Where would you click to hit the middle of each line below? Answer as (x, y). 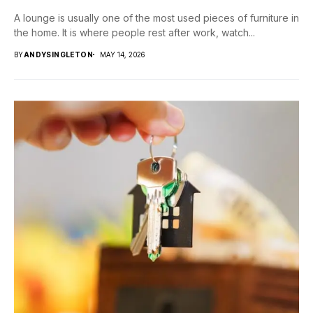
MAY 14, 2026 (123, 55)
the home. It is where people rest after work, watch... (134, 33)
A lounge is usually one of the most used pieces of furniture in (156, 18)
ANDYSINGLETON (58, 55)
